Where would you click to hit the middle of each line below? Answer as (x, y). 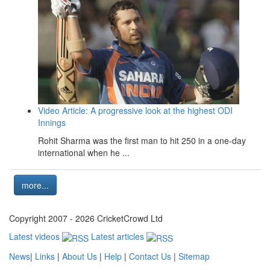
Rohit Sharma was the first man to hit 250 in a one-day (142, 141)
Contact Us (150, 256)
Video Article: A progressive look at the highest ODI (135, 111)
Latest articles (119, 237)
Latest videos (36, 237)
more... (35, 185)
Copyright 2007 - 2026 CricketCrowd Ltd (86, 218)
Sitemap (194, 256)
